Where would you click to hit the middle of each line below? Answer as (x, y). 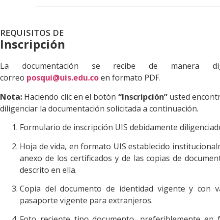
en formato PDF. (130, 78)
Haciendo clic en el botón (70, 96)
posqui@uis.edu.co (63, 78)
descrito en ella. (48, 170)
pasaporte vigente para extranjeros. (86, 200)
